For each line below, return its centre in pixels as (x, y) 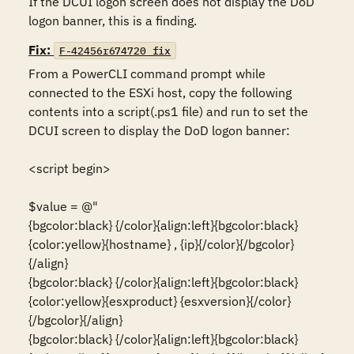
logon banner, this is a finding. (113, 21)
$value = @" (63, 206)
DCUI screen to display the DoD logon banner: (159, 130)
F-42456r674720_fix (115, 51)
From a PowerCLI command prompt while (147, 73)
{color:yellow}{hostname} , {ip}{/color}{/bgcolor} (161, 244)
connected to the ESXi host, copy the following (160, 92)
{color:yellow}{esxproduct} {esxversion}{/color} (160, 301)
